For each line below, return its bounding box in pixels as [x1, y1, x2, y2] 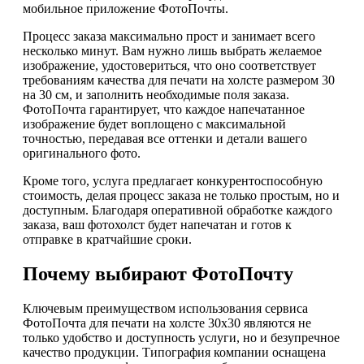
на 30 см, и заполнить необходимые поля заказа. [23, 88, 289, 102]
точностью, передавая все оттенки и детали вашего [23, 132, 307, 146]
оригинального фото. [23, 146, 141, 161]
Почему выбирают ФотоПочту [23, 263, 293, 285]
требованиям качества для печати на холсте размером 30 [23, 73, 335, 88]
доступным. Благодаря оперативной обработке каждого [23, 203, 332, 218]
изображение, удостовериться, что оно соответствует [23, 58, 316, 73]
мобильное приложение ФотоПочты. [23, 2, 228, 16]
